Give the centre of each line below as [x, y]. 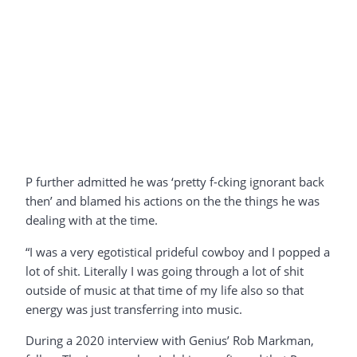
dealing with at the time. [92, 220]
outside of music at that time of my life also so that [165, 290]
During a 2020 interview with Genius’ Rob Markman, [170, 340]
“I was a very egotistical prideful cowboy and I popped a [178, 251]
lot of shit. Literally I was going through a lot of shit [165, 271]
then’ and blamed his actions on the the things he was [173, 201]
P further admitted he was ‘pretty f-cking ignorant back [175, 182]
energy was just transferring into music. [134, 309]
